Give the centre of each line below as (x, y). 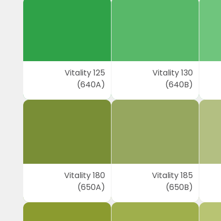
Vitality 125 (85, 73)
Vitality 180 (84, 175)
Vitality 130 (173, 73)
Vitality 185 (173, 175)
